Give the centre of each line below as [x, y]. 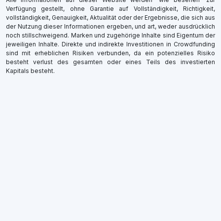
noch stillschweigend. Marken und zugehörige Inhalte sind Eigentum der [110, 36]
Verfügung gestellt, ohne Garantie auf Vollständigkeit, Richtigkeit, [110, 9]
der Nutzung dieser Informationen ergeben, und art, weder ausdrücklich [110, 27]
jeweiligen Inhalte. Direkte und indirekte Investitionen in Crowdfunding [110, 44]
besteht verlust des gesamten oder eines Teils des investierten [110, 62]
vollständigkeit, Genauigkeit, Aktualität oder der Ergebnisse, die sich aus [110, 18]
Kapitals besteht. [30, 71]
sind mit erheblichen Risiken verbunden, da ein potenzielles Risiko [110, 53]
